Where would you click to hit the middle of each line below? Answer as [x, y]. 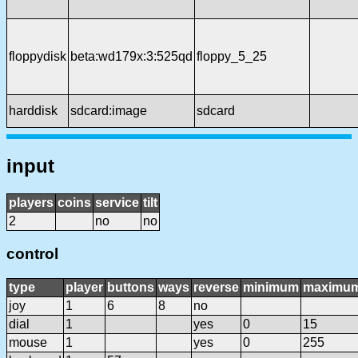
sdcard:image [109, 110]
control [32, 254]
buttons [131, 287]
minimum [271, 287]
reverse [216, 287]
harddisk [33, 110]
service [117, 202]
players [31, 202]
